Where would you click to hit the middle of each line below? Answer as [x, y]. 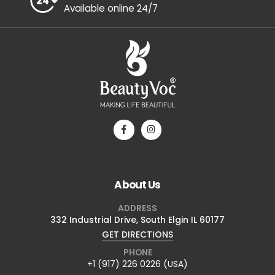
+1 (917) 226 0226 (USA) [120, 14]
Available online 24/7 [110, 56]
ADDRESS [137, 256]
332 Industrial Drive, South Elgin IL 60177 [137, 267]
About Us [137, 233]
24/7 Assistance [112, 38]
